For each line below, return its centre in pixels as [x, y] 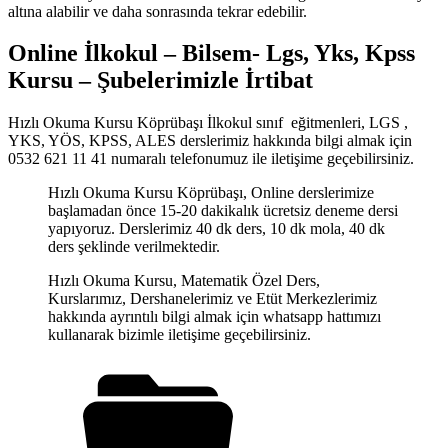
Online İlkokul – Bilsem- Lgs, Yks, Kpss [214, 53]
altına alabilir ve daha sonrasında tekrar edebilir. [157, 11]
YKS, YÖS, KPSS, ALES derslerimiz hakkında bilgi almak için [210, 141]
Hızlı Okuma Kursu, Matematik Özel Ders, [184, 281]
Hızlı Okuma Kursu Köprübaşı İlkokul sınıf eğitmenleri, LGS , [208, 123]
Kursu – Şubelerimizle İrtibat [160, 80]
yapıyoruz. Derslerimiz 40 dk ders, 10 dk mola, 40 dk [216, 229]
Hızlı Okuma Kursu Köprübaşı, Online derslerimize [211, 193]
